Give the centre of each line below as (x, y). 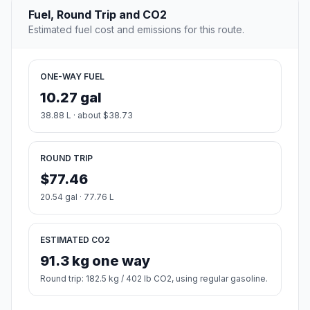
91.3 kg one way (95, 261)
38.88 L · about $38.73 (86, 116)
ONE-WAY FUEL (72, 77)
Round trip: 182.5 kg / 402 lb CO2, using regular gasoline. (154, 279)
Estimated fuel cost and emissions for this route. (136, 30)
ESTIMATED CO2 (75, 240)
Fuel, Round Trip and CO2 (98, 15)
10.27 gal (71, 98)
